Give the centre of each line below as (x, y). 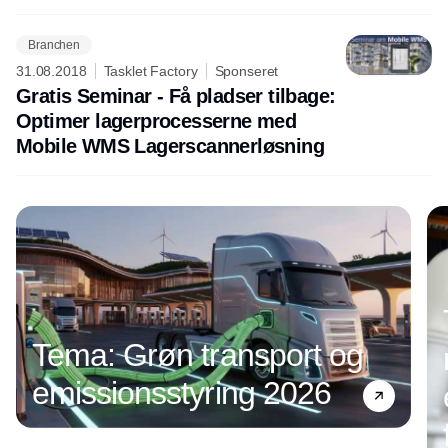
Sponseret (246, 71)
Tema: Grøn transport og (197, 355)
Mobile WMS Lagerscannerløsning (170, 146)
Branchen (54, 44)
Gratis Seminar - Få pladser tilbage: (176, 96)
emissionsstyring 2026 (181, 393)
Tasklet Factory (150, 71)
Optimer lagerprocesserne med (156, 121)
